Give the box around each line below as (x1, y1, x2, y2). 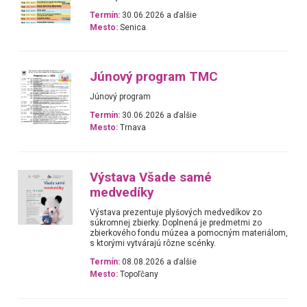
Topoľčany (118, 269, 159, 280)
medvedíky (90, 184, 154, 200)
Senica (118, 22, 147, 32)
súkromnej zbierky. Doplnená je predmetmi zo (90, 217, 262, 228)
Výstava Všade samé (90, 169, 212, 185)
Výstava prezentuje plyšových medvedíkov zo (90, 207, 262, 217)
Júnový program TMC (90, 69, 219, 85)
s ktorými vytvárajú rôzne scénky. (90, 238, 217, 248)
